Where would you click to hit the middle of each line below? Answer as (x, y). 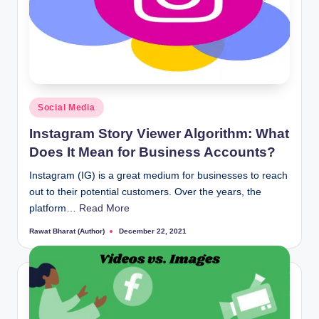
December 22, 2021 (153, 231)
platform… (54, 209)
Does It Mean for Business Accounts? (152, 152)
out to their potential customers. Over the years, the (145, 192)
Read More (104, 209)
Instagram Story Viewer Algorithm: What (159, 134)
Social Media (67, 107)
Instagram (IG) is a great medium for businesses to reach (158, 176)
